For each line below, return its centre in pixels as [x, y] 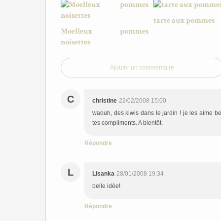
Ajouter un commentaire [142, 68]
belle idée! [106, 186]
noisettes [75, 42]
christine [105, 101]
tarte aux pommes [184, 20]
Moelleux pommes [105, 31]
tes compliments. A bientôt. [128, 123]
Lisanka [103, 174]
